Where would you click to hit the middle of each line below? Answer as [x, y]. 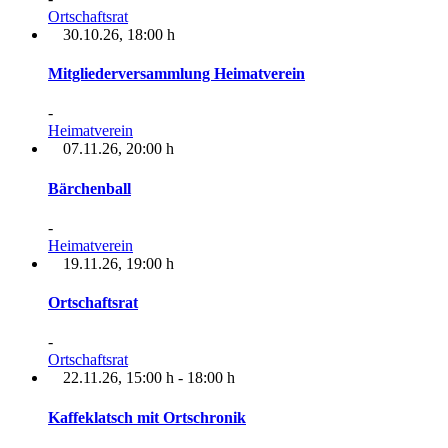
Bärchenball [89, 188]
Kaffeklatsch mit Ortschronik [147, 417]
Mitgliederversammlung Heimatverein [176, 74]
